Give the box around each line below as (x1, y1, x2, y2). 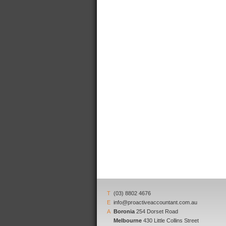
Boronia (114, 208, 135, 214)
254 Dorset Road (135, 208, 178, 214)
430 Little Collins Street (142, 217, 199, 223)
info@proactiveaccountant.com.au (112, 199, 197, 205)
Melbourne (114, 217, 142, 223)
